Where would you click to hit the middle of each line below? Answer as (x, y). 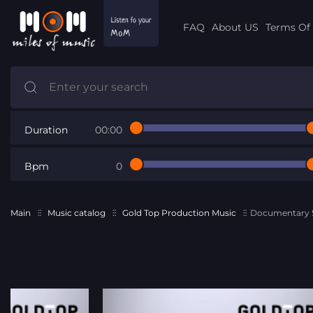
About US (235, 27)
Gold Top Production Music (179, 212)
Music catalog (77, 212)
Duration (46, 130)
